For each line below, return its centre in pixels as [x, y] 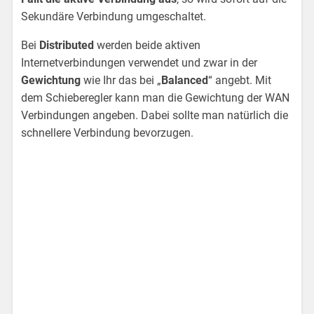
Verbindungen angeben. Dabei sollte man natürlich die [155, 116]
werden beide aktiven [149, 46]
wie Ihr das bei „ [123, 81]
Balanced [185, 81]
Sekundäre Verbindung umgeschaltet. [114, 17]
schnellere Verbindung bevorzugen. [108, 133]
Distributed [68, 46]
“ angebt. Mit [240, 81]
